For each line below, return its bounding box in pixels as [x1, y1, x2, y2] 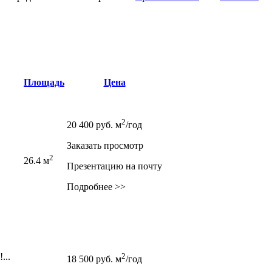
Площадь [24, 76, 64, 87]
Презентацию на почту [67, 161, 162, 172]
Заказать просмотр [67, 140, 143, 151]
